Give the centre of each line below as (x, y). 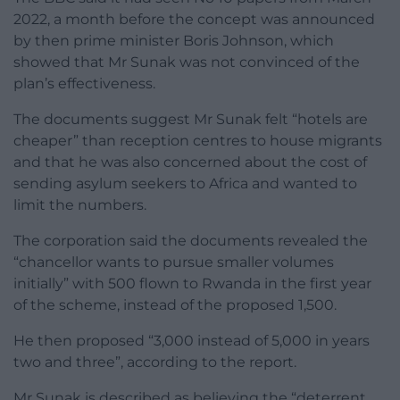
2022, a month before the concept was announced (194, 20)
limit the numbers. (80, 205)
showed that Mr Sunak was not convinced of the (187, 62)
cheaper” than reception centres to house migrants (198, 141)
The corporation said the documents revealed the (191, 241)
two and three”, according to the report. (155, 362)
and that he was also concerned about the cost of (190, 162)
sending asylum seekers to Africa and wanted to (185, 184)
